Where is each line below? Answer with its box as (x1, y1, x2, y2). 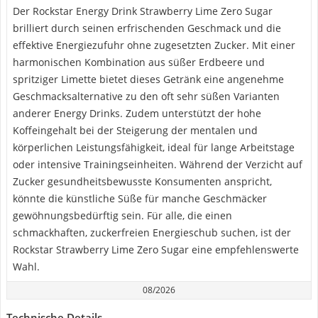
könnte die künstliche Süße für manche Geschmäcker (13, 192, 267, 205)
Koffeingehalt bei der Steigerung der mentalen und (13, 124, 258, 137)
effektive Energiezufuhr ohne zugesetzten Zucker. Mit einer (13, 38, 295, 52)
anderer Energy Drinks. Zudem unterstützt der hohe (13, 106, 261, 120)
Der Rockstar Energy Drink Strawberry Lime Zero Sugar (13, 4, 273, 18)
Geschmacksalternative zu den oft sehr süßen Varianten (13, 89, 280, 103)
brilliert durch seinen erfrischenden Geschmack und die (13, 21, 281, 35)
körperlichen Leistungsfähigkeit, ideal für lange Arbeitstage (13, 141, 295, 154)
